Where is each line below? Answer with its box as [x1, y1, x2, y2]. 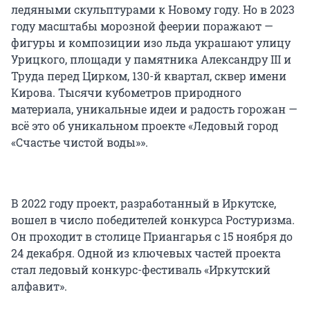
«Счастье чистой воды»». [11, 135, 148, 150]
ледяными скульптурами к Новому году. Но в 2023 [11, 2, 295, 17]
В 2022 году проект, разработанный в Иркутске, [11, 196, 276, 211]
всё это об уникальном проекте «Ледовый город [11, 118, 278, 134]
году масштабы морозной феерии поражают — [11, 19, 273, 34]
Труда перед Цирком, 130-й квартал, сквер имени [11, 69, 286, 84]
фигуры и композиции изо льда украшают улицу [11, 35, 291, 51]
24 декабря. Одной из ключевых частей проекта [11, 246, 281, 261]
